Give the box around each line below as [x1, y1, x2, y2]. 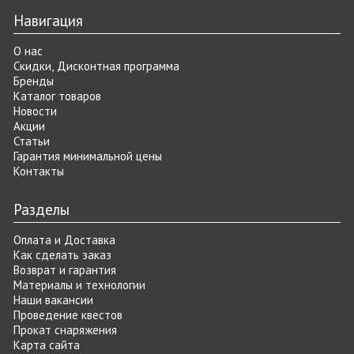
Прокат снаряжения [13, 322, 117, 337]
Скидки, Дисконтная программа [13, 58, 179, 73]
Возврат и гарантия [13, 262, 116, 277]
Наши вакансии [13, 292, 93, 307]
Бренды [13, 73, 54, 88]
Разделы [13, 200, 70, 219]
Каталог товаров [13, 88, 101, 104]
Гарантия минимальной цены [13, 149, 162, 164]
